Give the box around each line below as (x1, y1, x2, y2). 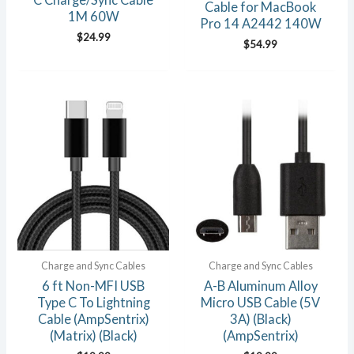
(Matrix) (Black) (49, 328, 137, 344)
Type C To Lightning (36, 295, 150, 311)
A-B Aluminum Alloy (203, 278, 318, 294)
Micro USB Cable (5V (201, 295, 321, 311)
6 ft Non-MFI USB (42, 278, 145, 294)
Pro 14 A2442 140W (199, 16, 322, 32)
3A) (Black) (229, 311, 292, 327)
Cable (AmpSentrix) (37, 311, 149, 327)
